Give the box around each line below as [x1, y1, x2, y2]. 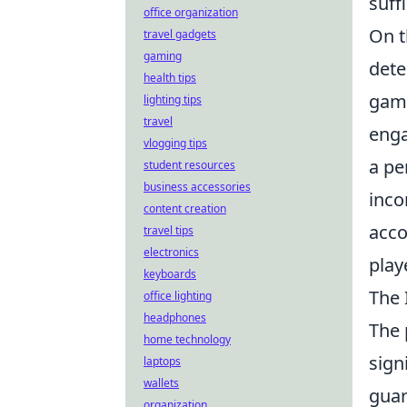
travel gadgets [144, 26, 216, 42]
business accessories [144, 179, 251, 194]
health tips [144, 70, 196, 85]
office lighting [144, 288, 212, 303]
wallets [144, 375, 179, 391]
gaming [144, 48, 182, 64]
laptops [144, 353, 181, 369]
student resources [144, 157, 235, 173]
